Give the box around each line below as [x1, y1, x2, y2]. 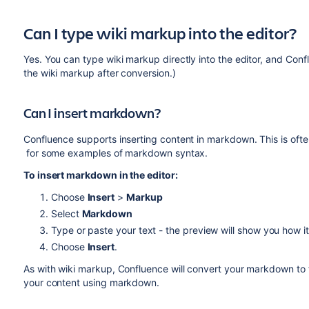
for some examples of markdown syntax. [23, 147, 208, 159]
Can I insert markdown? [23, 103, 161, 122]
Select [50, 208, 82, 219]
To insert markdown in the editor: [23, 169, 178, 181]
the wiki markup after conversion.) [23, 67, 176, 79]
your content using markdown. [23, 277, 160, 288]
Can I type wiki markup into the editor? [23, 22, 297, 44]
